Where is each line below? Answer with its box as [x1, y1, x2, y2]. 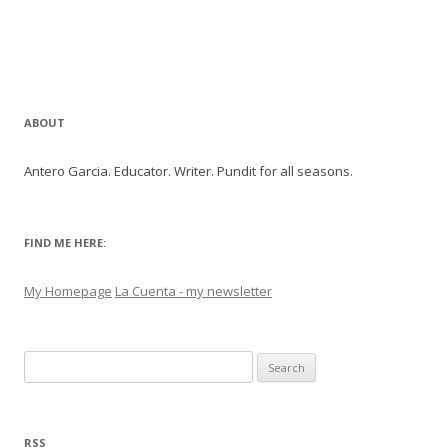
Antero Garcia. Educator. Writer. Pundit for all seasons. [24, 162, 353, 180]
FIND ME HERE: [24, 235, 106, 250]
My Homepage [24, 282, 112, 300]
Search [23, 353, 66, 371]
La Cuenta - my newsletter [115, 282, 272, 300]
